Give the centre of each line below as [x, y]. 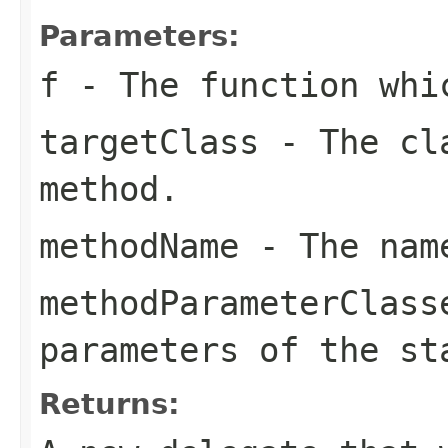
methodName [139, 245]
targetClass [149, 141]
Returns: [109, 403]
